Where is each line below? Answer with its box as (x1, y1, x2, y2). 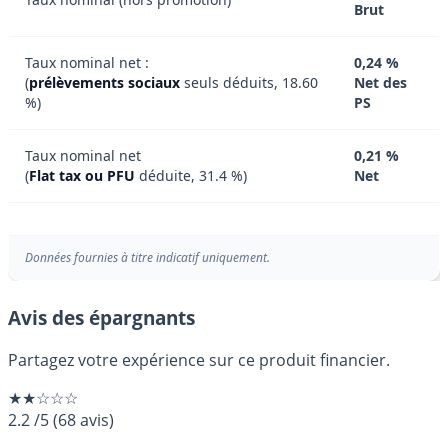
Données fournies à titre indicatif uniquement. (25, 249, 270, 266)
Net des (354, 73, 407, 92)
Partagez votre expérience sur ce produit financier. (8, 348, 390, 371)
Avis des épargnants (8, 305, 195, 330)
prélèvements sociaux (29, 73, 180, 92)
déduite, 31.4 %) (135, 166, 247, 185)
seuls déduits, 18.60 (180, 73, 318, 92)
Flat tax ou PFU (29, 166, 135, 185)
